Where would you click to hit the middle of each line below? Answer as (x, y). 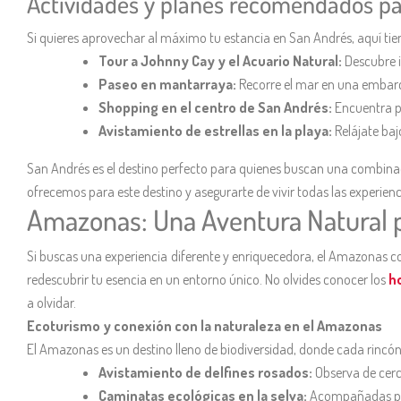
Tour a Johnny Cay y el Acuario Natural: (222, 60)
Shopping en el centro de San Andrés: (217, 107)
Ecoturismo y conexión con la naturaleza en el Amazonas (205, 325)
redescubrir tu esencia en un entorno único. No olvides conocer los (208, 279)
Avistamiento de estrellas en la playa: (217, 130)
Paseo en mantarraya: (167, 84)
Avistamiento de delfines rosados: (207, 372)
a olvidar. (51, 302)
